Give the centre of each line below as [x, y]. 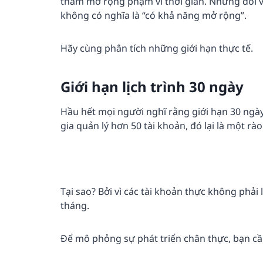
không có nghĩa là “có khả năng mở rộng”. [154, 16]
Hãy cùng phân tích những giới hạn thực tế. [157, 48]
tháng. [75, 206]
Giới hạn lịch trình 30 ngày [152, 87]
